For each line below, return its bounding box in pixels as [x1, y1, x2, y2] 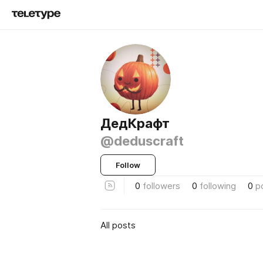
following [200, 180, 236, 191]
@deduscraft [100, 133, 184, 149]
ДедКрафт [100, 116, 170, 131]
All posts [100, 219, 136, 231]
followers [143, 180, 180, 191]
